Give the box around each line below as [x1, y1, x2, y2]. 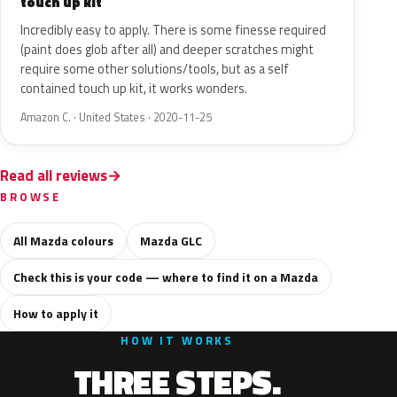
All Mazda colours [13, 231, 113, 250]
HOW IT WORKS [120, 331, 235, 349]
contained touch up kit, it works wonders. [20, 79, 247, 98]
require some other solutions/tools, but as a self [20, 59, 289, 79]
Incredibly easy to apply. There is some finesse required [20, 20, 326, 40]
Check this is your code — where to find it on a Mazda [13, 268, 318, 286]
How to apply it [13, 304, 98, 323]
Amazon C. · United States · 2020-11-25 [20, 109, 212, 126]
